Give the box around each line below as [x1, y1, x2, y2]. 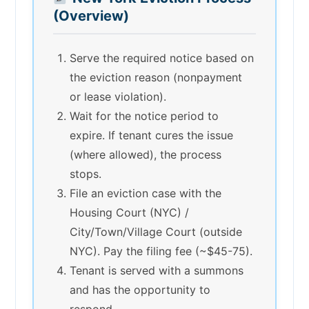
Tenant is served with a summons [70, 263, 243, 277]
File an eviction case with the [70, 186, 221, 200]
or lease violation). [70, 89, 166, 103]
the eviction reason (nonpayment [70, 70, 242, 84]
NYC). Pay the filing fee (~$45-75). [70, 243, 252, 258]
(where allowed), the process [70, 147, 221, 161]
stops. [70, 166, 101, 181]
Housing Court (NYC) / [70, 205, 189, 219]
